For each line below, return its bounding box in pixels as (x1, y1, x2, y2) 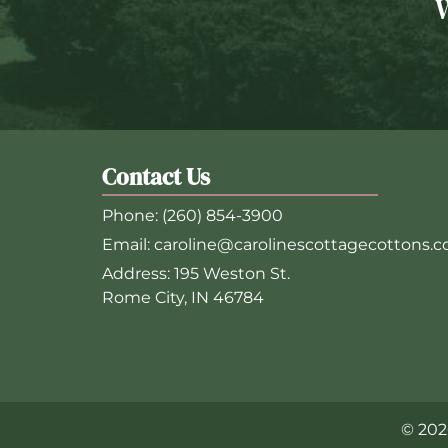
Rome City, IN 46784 (102, 288, 264, 308)
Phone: (102, 206, 162, 226)
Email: (102, 235, 154, 255)
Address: (102, 264, 174, 284)
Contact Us (102, 161, 210, 194)
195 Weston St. (174, 264, 290, 284)
